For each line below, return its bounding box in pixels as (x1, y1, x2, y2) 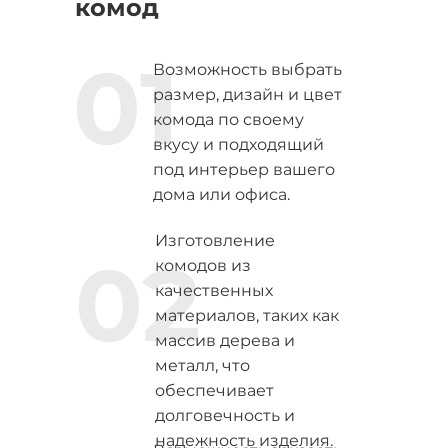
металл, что (154, 356, 250, 375)
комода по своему (152, 110, 304, 129)
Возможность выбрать (152, 60, 342, 79)
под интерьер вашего (152, 160, 335, 179)
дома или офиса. (152, 185, 290, 204)
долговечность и (154, 406, 295, 425)
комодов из (154, 256, 251, 275)
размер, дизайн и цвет (152, 85, 342, 104)
